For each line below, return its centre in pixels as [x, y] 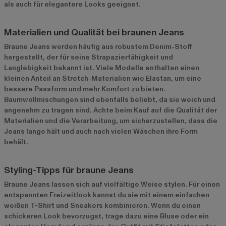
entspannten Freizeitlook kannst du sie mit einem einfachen [107, 195]
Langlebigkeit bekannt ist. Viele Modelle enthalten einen [102, 68]
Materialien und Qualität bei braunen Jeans [94, 32]
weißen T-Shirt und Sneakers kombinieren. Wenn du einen [102, 205]
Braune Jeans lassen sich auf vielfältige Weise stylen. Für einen [112, 184]
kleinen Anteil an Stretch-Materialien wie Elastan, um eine [103, 78]
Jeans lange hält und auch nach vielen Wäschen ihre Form [101, 131]
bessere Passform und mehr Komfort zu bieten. [85, 89]
